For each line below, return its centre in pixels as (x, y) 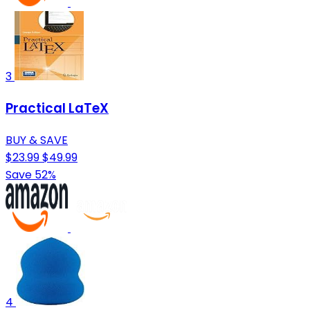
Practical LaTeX (57, 108)
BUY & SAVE (37, 140)
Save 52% (31, 174)
